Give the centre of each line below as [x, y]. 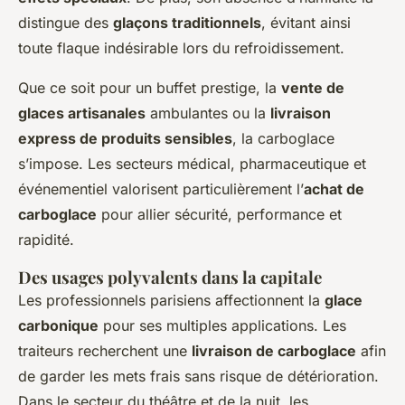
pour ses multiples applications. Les [222, 326]
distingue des [66, 23]
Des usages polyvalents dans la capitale [170, 278]
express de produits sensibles [125, 139]
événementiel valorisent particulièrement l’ [161, 189]
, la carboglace [283, 139]
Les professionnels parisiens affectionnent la [171, 301]
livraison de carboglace [274, 351]
